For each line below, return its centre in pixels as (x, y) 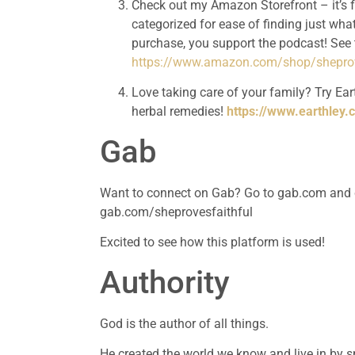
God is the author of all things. (185, 323)
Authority (169, 282)
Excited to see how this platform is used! (213, 242)
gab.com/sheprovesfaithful (177, 212)
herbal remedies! (179, 112)
